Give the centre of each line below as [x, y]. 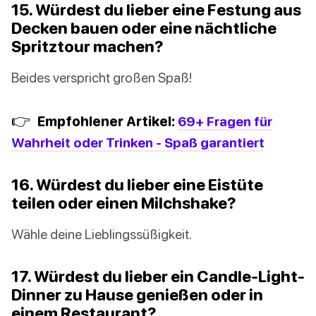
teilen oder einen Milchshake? [124, 202]
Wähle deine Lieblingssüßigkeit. [102, 233]
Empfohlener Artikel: [106, 121]
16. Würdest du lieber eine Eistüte [137, 184]
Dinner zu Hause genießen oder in [137, 294]
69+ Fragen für [225, 121]
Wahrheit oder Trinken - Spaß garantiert [138, 142]
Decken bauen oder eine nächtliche [144, 28]
